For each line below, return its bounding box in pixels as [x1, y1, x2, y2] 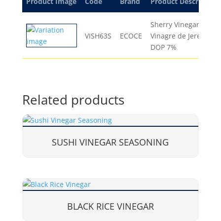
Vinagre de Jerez [150, 31, 204, 40]
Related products [22, 91, 124, 109]
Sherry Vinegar [150, 20, 199, 29]
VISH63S [85, 31, 111, 40]
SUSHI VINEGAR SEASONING [52, 136, 169, 148]
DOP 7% [150, 42, 177, 52]
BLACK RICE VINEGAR [67, 200, 154, 212]
